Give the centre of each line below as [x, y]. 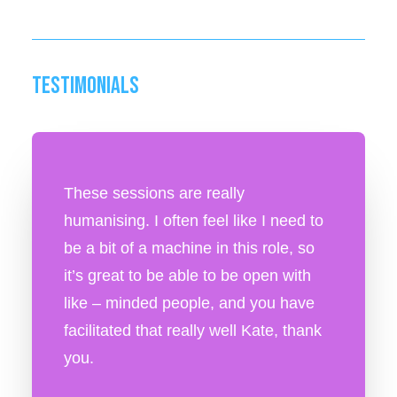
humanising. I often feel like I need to [194, 221]
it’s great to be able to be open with [187, 276]
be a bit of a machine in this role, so [189, 248]
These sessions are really [154, 193]
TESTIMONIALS [86, 86]
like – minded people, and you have [189, 303]
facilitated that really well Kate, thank [193, 331]
